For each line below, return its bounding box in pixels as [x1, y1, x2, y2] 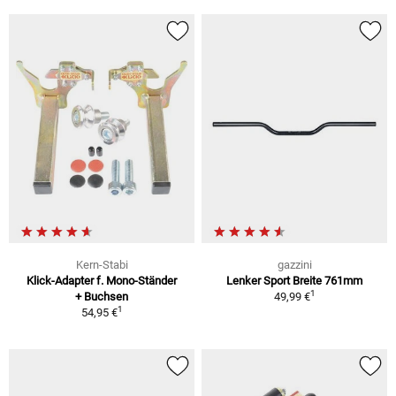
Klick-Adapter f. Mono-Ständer [27, 274, 177, 288]
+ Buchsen [75, 290, 128, 304]
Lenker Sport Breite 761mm [226, 274, 362, 288]
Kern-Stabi [75, 258, 128, 272]
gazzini [277, 258, 312, 272]
